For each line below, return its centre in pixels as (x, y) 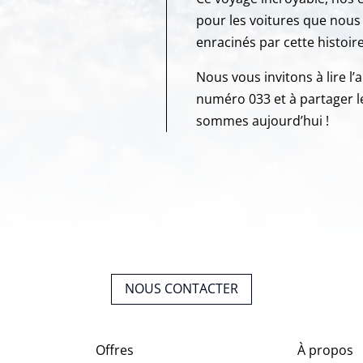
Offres (114, 350)
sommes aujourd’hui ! (263, 120)
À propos (325, 350)
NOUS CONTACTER (181, 289)
